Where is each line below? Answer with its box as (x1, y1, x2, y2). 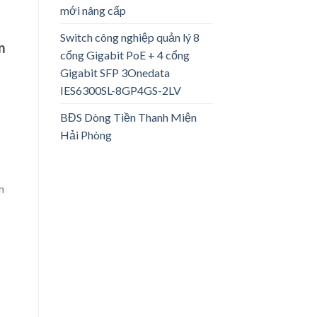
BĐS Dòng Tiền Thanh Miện (59, 110, 197, 124)
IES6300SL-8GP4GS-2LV (59, 83, 181, 97)
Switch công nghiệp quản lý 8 (59, 30, 200, 44)
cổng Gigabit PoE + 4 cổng (59, 47, 190, 62)
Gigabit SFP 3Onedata (59, 65, 170, 79)
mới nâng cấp (59, 3, 126, 17)
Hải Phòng (59, 127, 112, 142)
